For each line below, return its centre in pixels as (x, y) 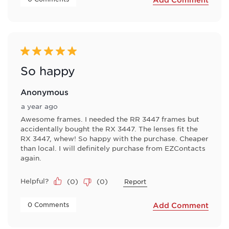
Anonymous (44, 91)
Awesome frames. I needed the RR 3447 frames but (110, 119)
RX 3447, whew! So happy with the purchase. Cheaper (114, 138)
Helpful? (35, 180)
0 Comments (49, 204)
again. (31, 157)
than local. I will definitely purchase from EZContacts (113, 148)
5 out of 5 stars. (50, 51)
